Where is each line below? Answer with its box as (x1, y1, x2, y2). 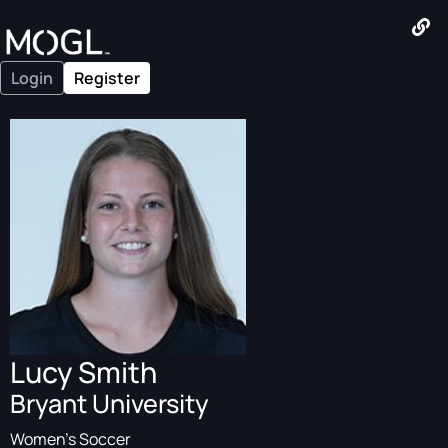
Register (74, 67, 140, 89)
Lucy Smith (10, 352, 157, 392)
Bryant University (10, 386, 209, 421)
